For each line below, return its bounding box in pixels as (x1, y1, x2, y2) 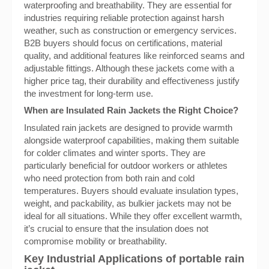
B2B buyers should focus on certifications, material (24, 38, 222, 48)
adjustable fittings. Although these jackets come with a (24, 63, 234, 73)
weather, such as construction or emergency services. (24, 25, 237, 35)
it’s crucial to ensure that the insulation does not (24, 223, 208, 234)
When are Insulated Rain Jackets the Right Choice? (24, 105, 238, 115)
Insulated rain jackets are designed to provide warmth (24, 122, 232, 133)
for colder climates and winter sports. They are (24, 148, 205, 158)
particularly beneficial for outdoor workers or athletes (24, 160, 228, 171)
